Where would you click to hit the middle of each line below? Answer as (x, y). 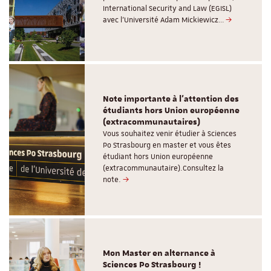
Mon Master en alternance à (159, 254)
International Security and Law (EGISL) (168, 8)
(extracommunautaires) (152, 122)
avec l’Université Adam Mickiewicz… (165, 20)
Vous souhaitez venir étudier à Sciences (170, 134)
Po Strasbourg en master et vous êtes (167, 145)
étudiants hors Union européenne (171, 111)
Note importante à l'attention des (171, 100)
